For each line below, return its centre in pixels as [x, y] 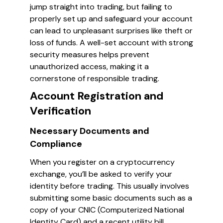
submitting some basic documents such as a [111, 198]
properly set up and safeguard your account [111, 19]
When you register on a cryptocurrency [102, 162]
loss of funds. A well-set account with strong [111, 43]
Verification [60, 111]
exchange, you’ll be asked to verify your [101, 174]
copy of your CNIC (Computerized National [107, 210]
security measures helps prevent [90, 55]
